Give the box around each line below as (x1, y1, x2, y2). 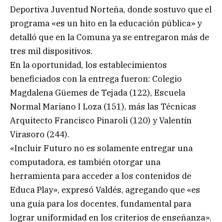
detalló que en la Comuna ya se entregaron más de (10, 31, 209, 43)
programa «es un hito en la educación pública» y (10, 17, 202, 29)
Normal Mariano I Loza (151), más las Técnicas (10, 101, 196, 112)
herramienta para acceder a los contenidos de (10, 170, 191, 181)
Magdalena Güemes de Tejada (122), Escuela (10, 87, 185, 98)
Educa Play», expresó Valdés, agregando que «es (10, 184, 200, 195)
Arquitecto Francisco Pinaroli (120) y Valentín (10, 114, 192, 126)
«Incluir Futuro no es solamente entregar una (10, 142, 193, 154)
